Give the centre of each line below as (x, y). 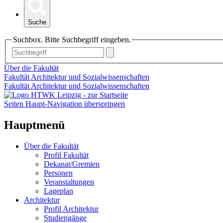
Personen (58, 173)
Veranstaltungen (69, 182)
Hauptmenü (34, 125)
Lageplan (58, 191)
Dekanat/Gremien (72, 164)
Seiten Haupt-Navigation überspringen (64, 104)
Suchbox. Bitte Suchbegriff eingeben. (72, 40)
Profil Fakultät (66, 155)
